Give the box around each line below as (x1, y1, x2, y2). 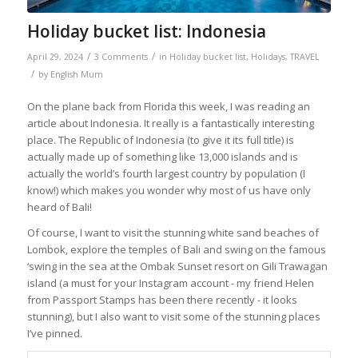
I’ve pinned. (26, 325, 82, 340)
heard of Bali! (26, 199, 92, 214)
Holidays (250, 50, 285, 62)
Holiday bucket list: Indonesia (26, 19, 266, 42)
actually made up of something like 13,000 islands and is (26, 149, 298, 164)
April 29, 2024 (26, 50, 83, 62)
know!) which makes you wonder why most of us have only (26, 182, 311, 197)
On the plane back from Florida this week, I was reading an (26, 98, 310, 113)
